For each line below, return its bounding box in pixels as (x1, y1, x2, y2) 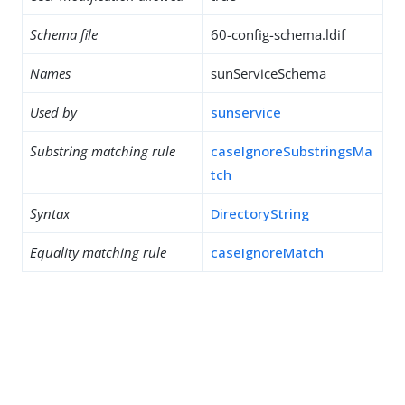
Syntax (30, 204, 70, 222)
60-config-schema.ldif (211, 25, 345, 43)
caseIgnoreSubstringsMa (211, 142, 372, 160)
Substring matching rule (30, 142, 175, 160)
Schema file (30, 25, 98, 43)
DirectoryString (211, 204, 309, 222)
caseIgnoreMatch (211, 243, 324, 261)
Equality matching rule (30, 243, 166, 261)
